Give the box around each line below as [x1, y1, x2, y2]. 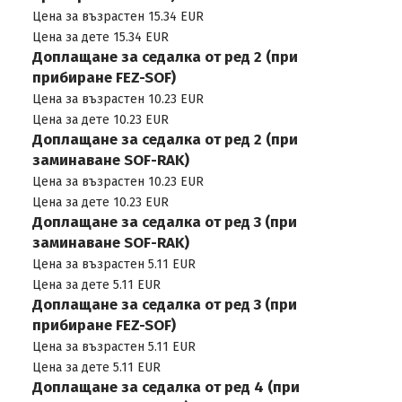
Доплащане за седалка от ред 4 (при [31, 378, 300, 396]
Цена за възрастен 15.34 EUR [31, 9, 204, 24]
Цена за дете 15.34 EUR [31, 30, 169, 45]
